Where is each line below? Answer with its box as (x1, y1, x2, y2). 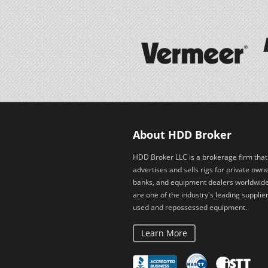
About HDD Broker (133, 127, 232, 142)
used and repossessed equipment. (133, 202, 247, 212)
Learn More (141, 227, 187, 239)
